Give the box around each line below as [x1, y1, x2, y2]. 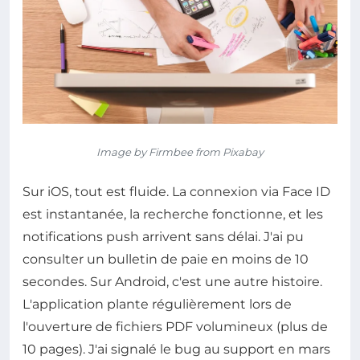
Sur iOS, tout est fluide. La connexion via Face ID [22, 183, 330, 199]
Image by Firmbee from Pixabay [96, 145, 264, 158]
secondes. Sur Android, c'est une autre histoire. [22, 273, 322, 289]
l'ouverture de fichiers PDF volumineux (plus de [22, 318, 328, 334]
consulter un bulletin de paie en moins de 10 [22, 251, 309, 267]
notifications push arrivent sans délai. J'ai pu [22, 228, 304, 244]
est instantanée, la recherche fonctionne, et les [22, 206, 323, 222]
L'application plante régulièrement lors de [22, 296, 292, 312]
